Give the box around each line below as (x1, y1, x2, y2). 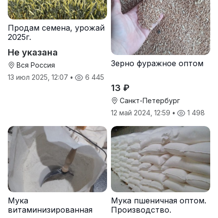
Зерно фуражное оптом (111, 58, 203, 68)
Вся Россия (15, 61, 55, 69)
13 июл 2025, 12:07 (8, 73, 70, 81)
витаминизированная (8, 204, 92, 215)
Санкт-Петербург (118, 96, 180, 105)
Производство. (111, 204, 171, 215)
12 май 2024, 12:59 (111, 108, 172, 117)
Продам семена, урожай (8, 23, 105, 33)
